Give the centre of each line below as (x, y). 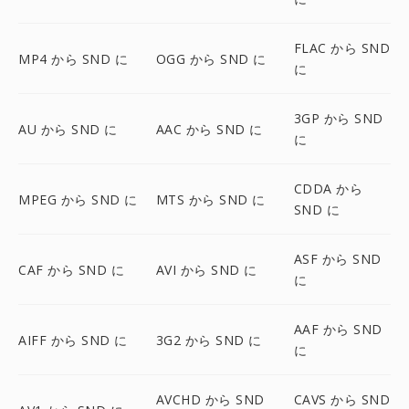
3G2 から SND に (209, 340)
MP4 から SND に (73, 58)
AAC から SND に (209, 129)
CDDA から (328, 189)
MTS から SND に (210, 199)
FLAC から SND (342, 48)
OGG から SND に (211, 58)
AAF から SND (338, 329)
